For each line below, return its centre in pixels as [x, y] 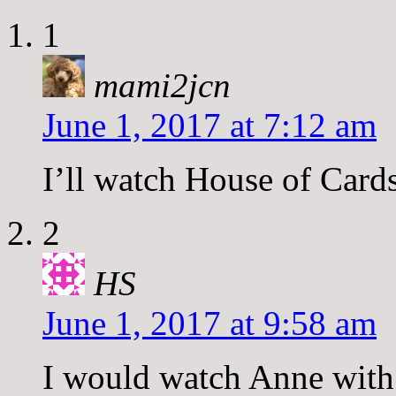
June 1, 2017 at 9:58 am [209, 323]
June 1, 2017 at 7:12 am [209, 125]
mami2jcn [162, 85]
